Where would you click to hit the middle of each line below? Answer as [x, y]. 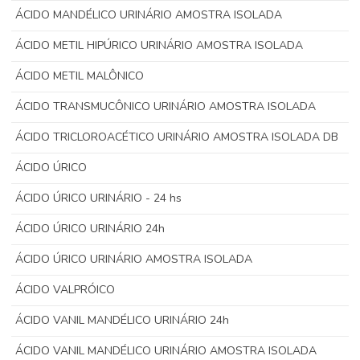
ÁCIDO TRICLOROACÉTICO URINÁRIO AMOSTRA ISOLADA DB [177, 137]
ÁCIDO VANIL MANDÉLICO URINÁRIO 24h [123, 320]
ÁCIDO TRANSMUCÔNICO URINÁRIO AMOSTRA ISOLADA [166, 106]
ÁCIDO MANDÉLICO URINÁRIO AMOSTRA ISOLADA [149, 15]
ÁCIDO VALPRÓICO [65, 290]
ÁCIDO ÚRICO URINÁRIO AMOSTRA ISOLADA [134, 259]
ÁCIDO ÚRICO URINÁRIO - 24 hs [99, 198]
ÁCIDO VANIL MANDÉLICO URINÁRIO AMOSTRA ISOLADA [166, 351]
